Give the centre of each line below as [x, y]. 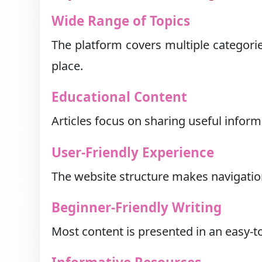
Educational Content [120, 97]
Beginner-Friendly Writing [137, 207]
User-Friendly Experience [133, 152]
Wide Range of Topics [121, 20]
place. [68, 65]
